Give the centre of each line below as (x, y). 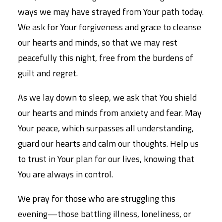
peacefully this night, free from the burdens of (106, 58)
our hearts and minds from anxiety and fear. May (110, 113)
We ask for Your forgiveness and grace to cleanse (110, 27)
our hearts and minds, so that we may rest (98, 42)
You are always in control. (65, 174)
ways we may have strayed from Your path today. (111, 12)
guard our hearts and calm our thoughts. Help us (108, 143)
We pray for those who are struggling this (97, 198)
